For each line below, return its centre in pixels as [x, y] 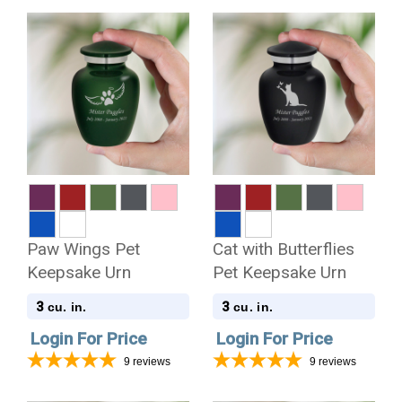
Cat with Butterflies [284, 249]
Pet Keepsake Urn [280, 272]
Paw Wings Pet [83, 249]
